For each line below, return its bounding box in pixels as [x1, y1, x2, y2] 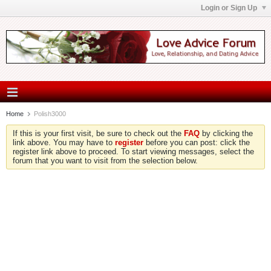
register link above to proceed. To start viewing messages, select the [13, 147, 254, 156]
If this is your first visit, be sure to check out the [13, 129, 184, 138]
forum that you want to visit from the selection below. [13, 156, 198, 165]
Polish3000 [34, 110, 66, 117]
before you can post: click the [143, 138, 250, 147]
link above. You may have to [13, 138, 115, 147]
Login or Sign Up [201, 4, 259, 12]
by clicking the [200, 129, 253, 138]
